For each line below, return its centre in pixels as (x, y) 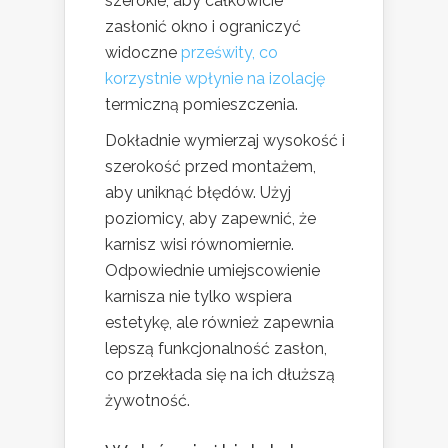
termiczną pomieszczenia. (201, 105)
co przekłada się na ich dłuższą (220, 375)
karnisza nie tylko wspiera (198, 297)
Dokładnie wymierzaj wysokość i (225, 141)
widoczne (143, 53)
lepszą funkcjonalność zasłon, (216, 349)
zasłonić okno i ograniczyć (203, 27)
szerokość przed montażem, (210, 167)
